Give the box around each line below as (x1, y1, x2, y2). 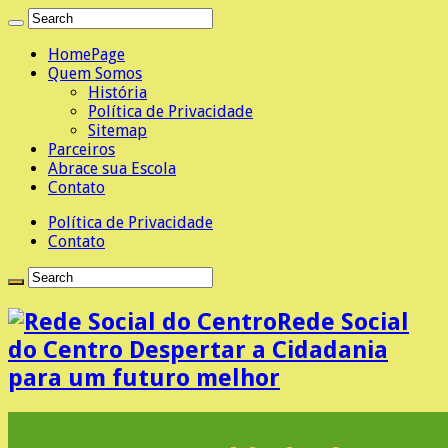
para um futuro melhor (8, 363, 280, 392)
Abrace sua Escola (48, 159, 176, 178)
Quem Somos (48, 64, 142, 83)
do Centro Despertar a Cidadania (8, 335, 388, 364)
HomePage (48, 45, 125, 64)
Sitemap (88, 121, 147, 140)
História (88, 83, 147, 102)
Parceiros (48, 140, 115, 159)
